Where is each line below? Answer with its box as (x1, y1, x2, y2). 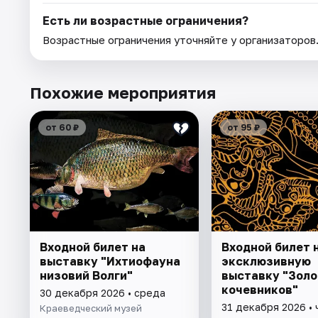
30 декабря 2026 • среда (40, 287, 165, 300)
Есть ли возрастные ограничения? (43, 13, 248, 28)
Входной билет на (40, 240, 146, 255)
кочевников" (221, 283, 298, 297)
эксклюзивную (221, 254, 311, 269)
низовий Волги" (40, 268, 133, 283)
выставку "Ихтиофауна (40, 254, 180, 269)
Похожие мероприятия (30, 83, 216, 103)
